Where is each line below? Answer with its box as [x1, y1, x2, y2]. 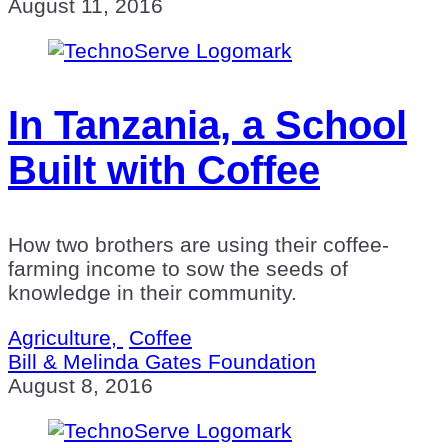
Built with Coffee [8, 147, 320, 192]
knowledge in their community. [8, 280, 297, 304]
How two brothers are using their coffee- [8, 232, 389, 256]
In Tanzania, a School [8, 102, 407, 147]
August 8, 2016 [8, 373, 153, 397]
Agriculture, [8, 325, 123, 349]
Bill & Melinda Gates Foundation [8, 349, 316, 373]
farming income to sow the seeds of [8, 256, 348, 280]
